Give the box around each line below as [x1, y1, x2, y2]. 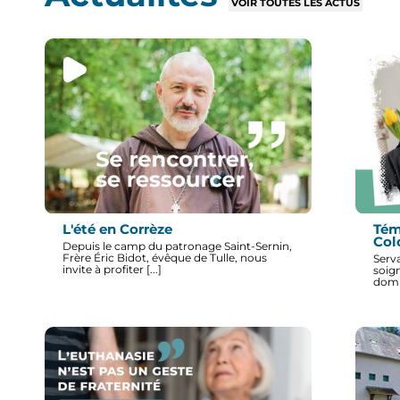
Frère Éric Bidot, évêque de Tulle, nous [62, 250, 267, 264]
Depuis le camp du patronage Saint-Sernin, [62, 238, 292, 253]
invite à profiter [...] [62, 262, 162, 276]
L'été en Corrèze [62, 221, 172, 237]
